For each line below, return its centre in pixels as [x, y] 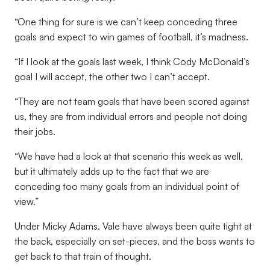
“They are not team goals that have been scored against [132, 101]
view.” [27, 201]
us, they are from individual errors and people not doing [131, 116]
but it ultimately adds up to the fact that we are [112, 171]
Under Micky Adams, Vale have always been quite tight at [133, 226]
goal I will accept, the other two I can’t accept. [112, 77]
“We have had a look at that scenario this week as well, [129, 156]
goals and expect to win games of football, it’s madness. [131, 37]
